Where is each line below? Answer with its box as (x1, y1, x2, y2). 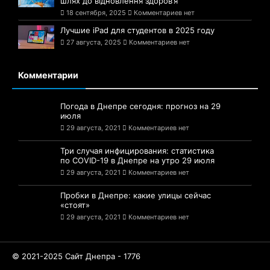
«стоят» (60, 195, 90, 205)
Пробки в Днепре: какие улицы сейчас (60, 185, 211, 195)
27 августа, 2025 (66, 32, 121, 41)
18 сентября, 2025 (66, 2, 126, 11)
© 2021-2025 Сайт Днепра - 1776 (12, 240, 140, 251)
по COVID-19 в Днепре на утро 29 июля (60, 150, 215, 160)
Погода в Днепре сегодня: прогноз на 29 (60, 96, 221, 106)
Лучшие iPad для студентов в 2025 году (60, 19, 215, 30)
